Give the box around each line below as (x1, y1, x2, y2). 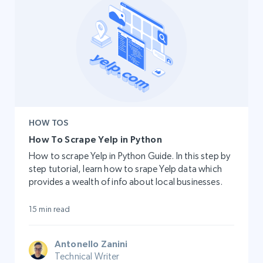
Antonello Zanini (55, 238, 128, 249)
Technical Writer (55, 250, 120, 262)
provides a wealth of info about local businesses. (29, 176, 222, 187)
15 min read (29, 204, 70, 214)
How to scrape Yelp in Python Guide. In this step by (29, 150, 231, 161)
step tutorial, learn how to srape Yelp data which (29, 163, 222, 174)
